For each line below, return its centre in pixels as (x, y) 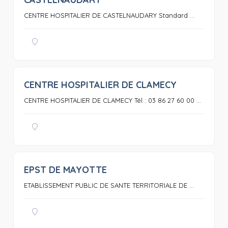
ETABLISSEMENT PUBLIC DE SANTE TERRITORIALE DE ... (109, 185)
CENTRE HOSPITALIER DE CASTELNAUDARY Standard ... (109, 15)
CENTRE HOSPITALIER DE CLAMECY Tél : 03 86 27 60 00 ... (112, 100)
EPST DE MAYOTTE (65, 170)
